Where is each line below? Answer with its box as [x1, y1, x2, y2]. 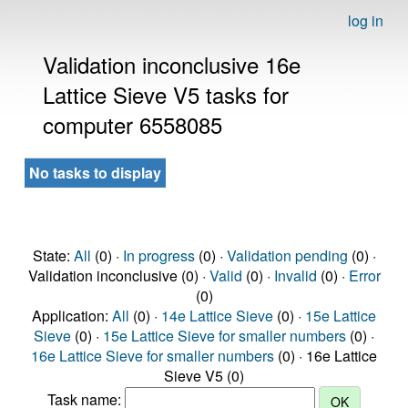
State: [32, 245, 74, 266]
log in [348, 10, 383, 31]
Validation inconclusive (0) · [27, 265, 209, 286]
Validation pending [226, 245, 348, 266]
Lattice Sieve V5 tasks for [43, 78, 289, 110]
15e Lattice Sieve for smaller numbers [103, 325, 346, 346]
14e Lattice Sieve [161, 305, 273, 326]
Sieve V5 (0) [164, 365, 244, 386]
